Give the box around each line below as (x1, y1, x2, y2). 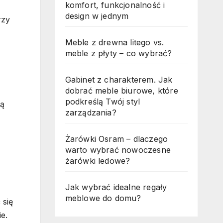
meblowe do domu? (65, 193, 141, 204)
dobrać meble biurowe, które (65, 86, 178, 96)
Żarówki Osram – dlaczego (65, 134, 168, 144)
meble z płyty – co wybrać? (65, 48, 172, 59)
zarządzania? (65, 108, 116, 118)
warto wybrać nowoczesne (65, 145, 171, 155)
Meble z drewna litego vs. (65, 37, 164, 48)
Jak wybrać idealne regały (65, 182, 167, 193)
